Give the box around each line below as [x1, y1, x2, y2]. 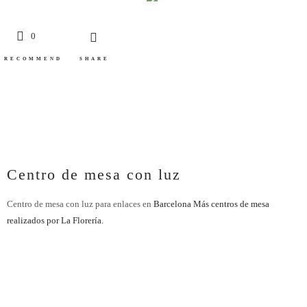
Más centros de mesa [193, 199, 269, 209]
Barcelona [153, 199, 193, 209]
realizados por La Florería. [7, 215, 103, 225]
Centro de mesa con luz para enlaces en [7, 199, 153, 209]
